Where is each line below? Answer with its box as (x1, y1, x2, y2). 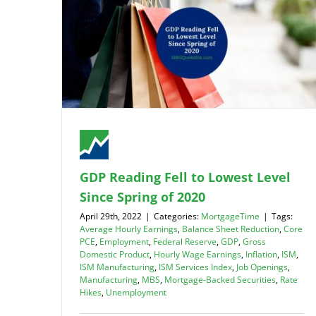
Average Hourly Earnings (80, 222, 178, 235)
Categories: (154, 209, 201, 222)
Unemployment (106, 286, 166, 298)
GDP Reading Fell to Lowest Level (80, 168, 291, 186)
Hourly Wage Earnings (154, 248, 241, 260)
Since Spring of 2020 (80, 188, 205, 205)
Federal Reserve (153, 235, 217, 248)
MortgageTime (201, 209, 260, 222)
